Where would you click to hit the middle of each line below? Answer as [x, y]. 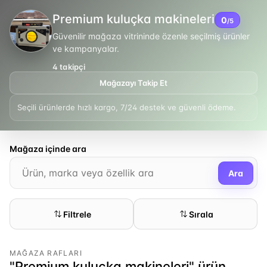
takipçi [72, 67]
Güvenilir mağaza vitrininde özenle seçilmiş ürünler [151, 36]
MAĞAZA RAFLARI [46, 253]
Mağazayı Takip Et [133, 83]
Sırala [201, 214]
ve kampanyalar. [86, 49]
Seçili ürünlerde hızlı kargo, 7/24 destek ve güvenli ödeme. [127, 107]
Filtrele [77, 214]
